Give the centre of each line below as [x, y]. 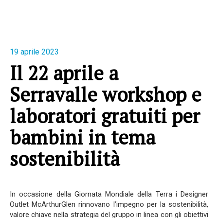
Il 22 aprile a [64, 73]
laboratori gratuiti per [105, 116]
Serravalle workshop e [106, 94]
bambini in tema [82, 137]
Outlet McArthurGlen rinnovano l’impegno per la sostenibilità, [109, 204]
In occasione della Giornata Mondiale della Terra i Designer [109, 194]
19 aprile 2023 [34, 52]
